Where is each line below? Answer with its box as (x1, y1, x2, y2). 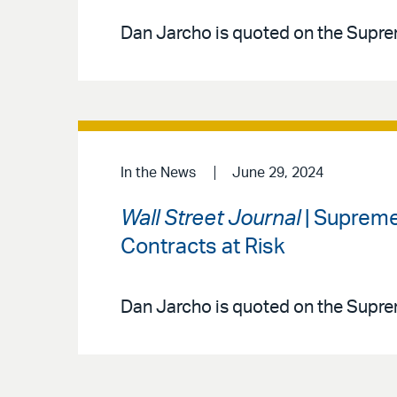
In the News (121, 165, 196, 180)
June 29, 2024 (231, 165, 323, 180)
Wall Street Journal (121, 207, 300, 230)
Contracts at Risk (121, 236, 285, 258)
